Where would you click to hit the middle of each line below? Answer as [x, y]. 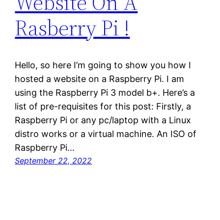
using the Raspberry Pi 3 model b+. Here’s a [105, 93]
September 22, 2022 [54, 161]
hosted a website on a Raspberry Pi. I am [100, 79]
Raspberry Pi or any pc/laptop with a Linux [103, 120]
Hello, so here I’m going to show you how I [103, 65]
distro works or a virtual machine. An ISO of [106, 134]
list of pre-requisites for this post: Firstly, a [103, 107]
